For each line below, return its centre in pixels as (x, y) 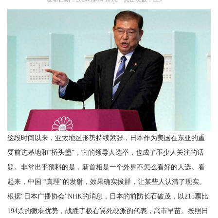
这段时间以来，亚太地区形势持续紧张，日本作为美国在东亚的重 (106, 138)
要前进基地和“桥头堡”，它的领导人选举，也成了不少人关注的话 (106, 153)
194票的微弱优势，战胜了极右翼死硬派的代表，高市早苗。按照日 (108, 211)
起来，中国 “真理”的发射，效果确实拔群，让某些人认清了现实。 (107, 182)
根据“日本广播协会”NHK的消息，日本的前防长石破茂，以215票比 (108, 197)
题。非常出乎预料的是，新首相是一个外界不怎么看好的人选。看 (106, 167)
